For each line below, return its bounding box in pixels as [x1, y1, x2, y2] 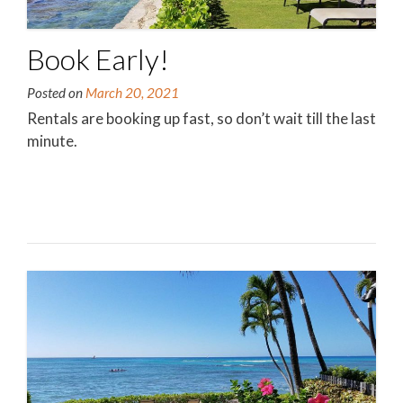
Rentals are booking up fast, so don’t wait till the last [27, 109, 376, 129]
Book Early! [27, 41, 169, 77]
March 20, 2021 [85, 85, 179, 102]
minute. [27, 131, 77, 151]
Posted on [27, 85, 85, 102]
